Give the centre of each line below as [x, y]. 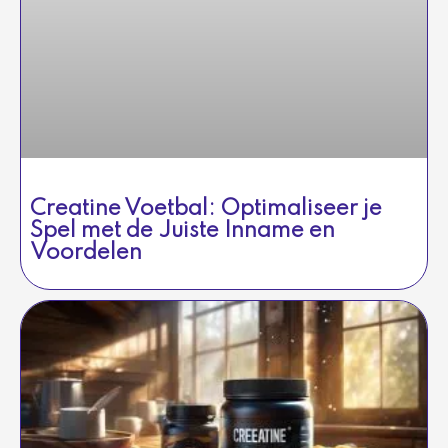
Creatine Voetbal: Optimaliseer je [206, 209]
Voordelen [86, 253]
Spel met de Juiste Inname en [182, 231]
